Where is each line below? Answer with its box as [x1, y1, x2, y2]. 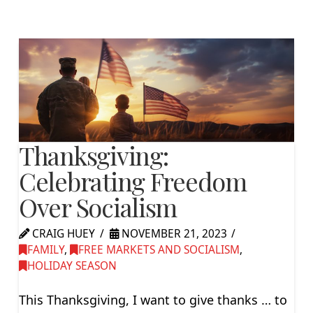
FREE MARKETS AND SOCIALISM [78, 242, 240, 257]
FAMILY [27, 242, 64, 257]
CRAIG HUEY [29, 226, 95, 241]
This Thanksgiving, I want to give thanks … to [18, 291, 287, 309]
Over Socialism [18, 189, 177, 224]
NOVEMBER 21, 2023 [118, 226, 227, 241]
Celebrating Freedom [18, 163, 247, 198]
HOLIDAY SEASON [27, 258, 117, 273]
